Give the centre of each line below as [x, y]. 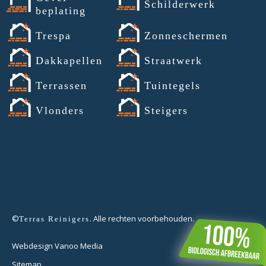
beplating [61, 11]
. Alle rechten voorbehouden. [142, 218]
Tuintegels [172, 86]
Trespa [53, 36]
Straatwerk [173, 61]
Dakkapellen [69, 61]
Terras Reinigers [54, 218]
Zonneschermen [186, 36]
